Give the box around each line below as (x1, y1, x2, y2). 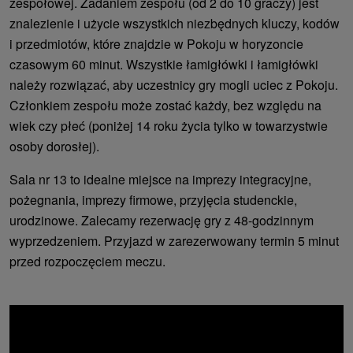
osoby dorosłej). (9, 136, 99, 155)
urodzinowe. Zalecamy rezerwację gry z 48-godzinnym (9, 210, 314, 229)
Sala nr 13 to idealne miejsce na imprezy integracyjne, (9, 169, 311, 188)
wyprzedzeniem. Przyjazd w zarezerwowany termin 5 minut (9, 231, 339, 250)
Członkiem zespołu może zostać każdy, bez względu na (9, 95, 321, 114)
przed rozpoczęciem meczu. (9, 251, 165, 270)
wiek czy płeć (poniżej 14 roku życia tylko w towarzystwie (9, 116, 328, 135)
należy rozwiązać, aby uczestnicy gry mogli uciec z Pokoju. (9, 75, 338, 94)
